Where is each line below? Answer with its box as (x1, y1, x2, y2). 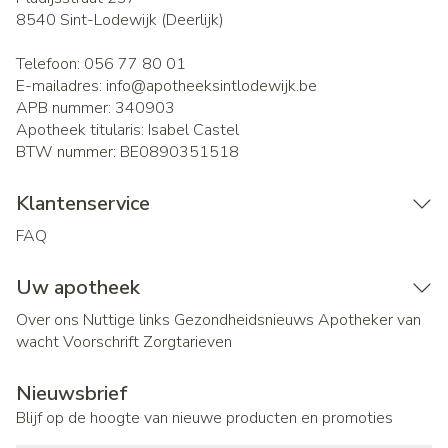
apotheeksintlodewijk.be (146, 75, 317, 97)
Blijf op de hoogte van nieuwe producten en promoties (16, 407, 393, 429)
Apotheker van (318, 309, 421, 331)
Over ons (16, 309, 79, 331)
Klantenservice (16, 190, 150, 217)
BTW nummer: (16, 141, 120, 163)
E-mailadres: (16, 75, 106, 97)
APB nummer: (16, 97, 115, 119)
